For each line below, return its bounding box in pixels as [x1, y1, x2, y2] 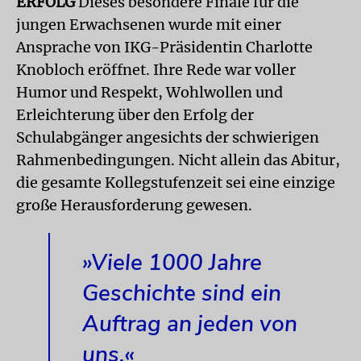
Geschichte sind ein [82, 278, 281, 309]
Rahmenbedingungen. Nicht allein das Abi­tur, [16, 151, 340, 169]
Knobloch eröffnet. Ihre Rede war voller [16, 60, 296, 79]
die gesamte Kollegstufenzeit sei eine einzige [16, 173, 335, 192]
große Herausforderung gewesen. [16, 196, 252, 214]
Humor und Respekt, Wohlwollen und [16, 83, 283, 102]
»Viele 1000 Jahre [82, 247, 262, 278]
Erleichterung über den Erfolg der [16, 106, 254, 124]
